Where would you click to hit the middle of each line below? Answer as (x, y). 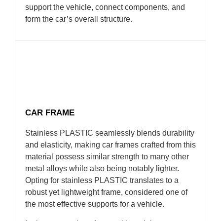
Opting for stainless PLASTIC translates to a (102, 181)
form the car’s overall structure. (79, 19)
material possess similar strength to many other (107, 157)
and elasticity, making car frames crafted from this (110, 145)
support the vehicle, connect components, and (105, 7)
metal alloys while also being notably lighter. (102, 169)
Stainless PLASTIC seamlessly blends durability (110, 133)
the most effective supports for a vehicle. (95, 204)
